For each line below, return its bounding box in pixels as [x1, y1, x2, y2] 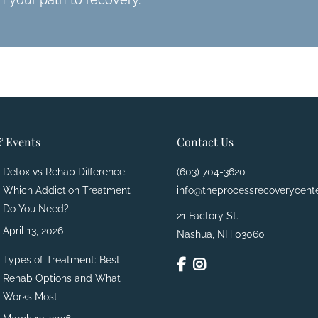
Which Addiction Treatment [3, 185, 131, 197]
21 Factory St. [177, 210, 238, 222]
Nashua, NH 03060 [177, 229, 265, 241]
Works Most [3, 291, 57, 303]
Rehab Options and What [3, 273, 121, 285]
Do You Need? [3, 203, 69, 215]
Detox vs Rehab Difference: [3, 166, 127, 178]
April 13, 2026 [3, 225, 63, 237]
